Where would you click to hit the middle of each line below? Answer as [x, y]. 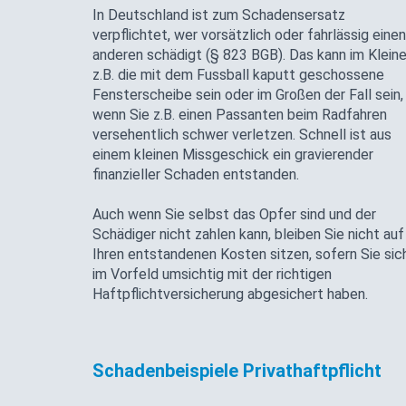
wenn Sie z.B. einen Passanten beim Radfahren [240, 114]
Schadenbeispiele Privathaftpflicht [237, 370]
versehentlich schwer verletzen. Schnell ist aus [242, 134]
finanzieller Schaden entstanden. [196, 174]
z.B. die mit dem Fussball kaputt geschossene [238, 74]
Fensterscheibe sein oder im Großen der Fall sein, [248, 94]
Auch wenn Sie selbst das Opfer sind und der [234, 214]
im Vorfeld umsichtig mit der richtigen [212, 274]
